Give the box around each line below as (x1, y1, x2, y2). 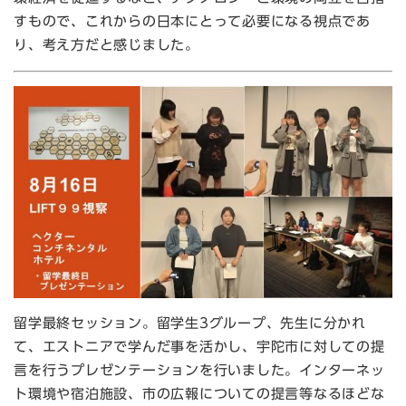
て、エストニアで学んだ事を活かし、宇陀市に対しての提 (14, 340, 385, 354)
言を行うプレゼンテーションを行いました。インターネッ (14, 363, 385, 378)
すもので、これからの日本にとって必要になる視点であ (14, 14, 371, 28)
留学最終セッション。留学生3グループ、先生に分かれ (14, 316, 366, 331)
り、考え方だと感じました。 (14, 37, 205, 52)
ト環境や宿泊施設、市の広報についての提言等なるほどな (14, 387, 385, 401)
